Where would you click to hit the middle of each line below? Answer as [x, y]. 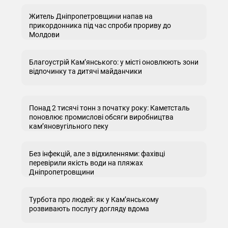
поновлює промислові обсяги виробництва [101, 117]
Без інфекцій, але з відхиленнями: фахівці [97, 154]
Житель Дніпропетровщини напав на [91, 16]
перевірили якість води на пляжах [86, 163]
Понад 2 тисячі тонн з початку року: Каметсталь [109, 108]
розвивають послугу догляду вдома [89, 209]
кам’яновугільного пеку [69, 126]
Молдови [44, 35]
